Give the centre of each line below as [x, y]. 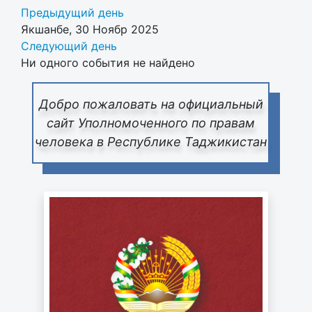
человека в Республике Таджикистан [151, 141]
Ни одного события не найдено [108, 62]
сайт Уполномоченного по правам [151, 123]
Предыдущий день [72, 12]
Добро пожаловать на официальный [151, 104]
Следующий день [69, 46]
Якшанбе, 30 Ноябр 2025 [90, 29]
